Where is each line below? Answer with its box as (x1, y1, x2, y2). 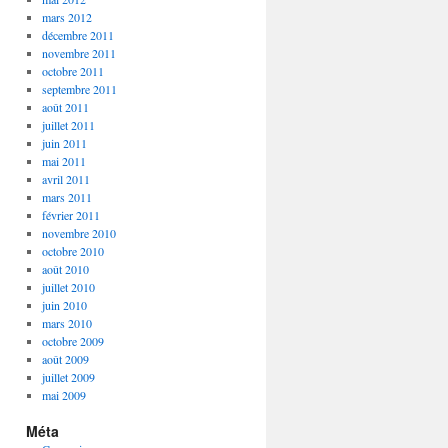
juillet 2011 (41, 117, 95, 133)
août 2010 (41, 261, 89, 277)
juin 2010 (41, 297, 87, 313)
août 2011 (41, 99, 89, 115)
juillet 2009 (41, 369, 95, 385)
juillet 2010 (41, 279, 95, 295)
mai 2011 (41, 153, 86, 169)
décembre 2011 (41, 27, 114, 43)
